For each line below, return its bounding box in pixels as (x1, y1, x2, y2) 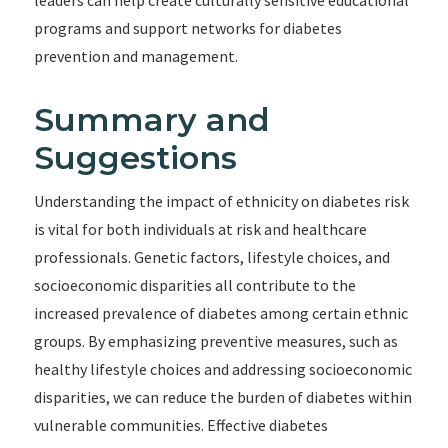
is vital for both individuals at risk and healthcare (33, 219, 367, 239)
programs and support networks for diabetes (33, 18, 342, 38)
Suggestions (33, 138, 237, 177)
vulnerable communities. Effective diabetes (33, 415, 328, 435)
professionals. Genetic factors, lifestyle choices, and (33, 247, 390, 267)
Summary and (33, 100, 270, 139)
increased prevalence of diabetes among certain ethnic (33, 303, 408, 323)
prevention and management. (33, 46, 238, 66)
